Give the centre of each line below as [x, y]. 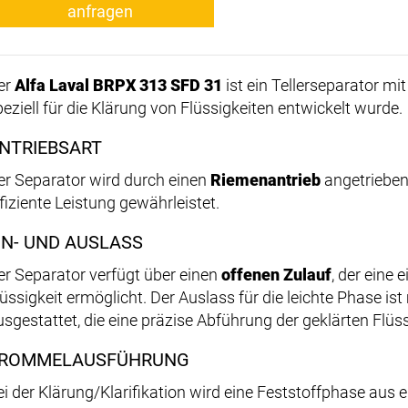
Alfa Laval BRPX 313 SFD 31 [118, 86]
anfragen [100, 12]
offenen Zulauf [276, 275]
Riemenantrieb [265, 180]
